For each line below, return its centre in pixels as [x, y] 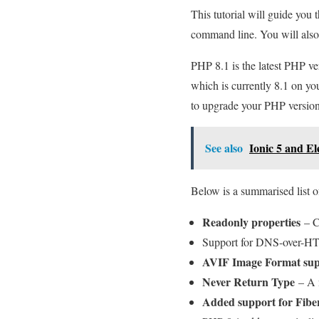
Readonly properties [251, 221]
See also [224, 147]
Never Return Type [249, 281]
